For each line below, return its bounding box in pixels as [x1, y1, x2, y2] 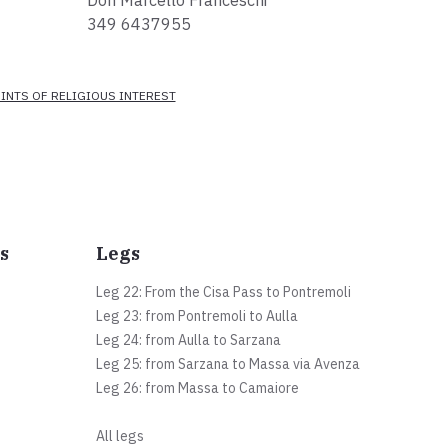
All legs [96, 427, 145, 446]
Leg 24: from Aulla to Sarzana [96, 331, 282, 350]
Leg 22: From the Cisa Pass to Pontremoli [96, 283, 352, 302]
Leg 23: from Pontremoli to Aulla [96, 307, 299, 326]
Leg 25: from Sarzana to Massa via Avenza [96, 355, 361, 374]
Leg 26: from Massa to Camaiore [96, 379, 300, 398]
